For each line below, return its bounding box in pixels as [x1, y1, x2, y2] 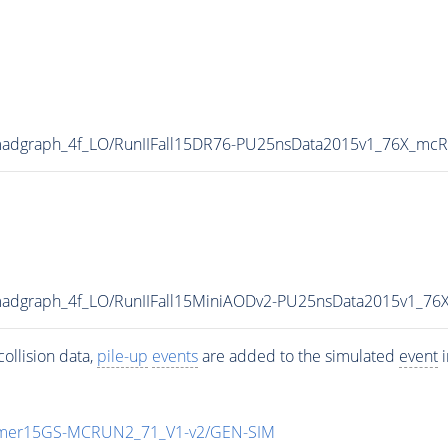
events [151, 344, 198, 367]
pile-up [96, 344, 148, 367]
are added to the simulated [197, 344, 399, 367]
